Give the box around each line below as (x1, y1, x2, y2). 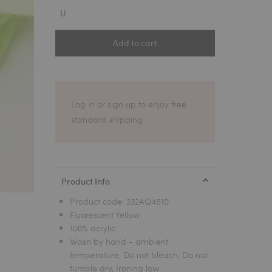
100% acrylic (70, 222, 116, 234)
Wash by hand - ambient (70, 236, 169, 248)
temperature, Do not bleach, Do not (70, 249, 208, 261)
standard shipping (71, 114, 143, 126)
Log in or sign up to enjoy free (71, 98, 187, 110)
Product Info (61, 175, 110, 187)
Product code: (70, 195, 127, 208)
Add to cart (113, 38, 158, 49)
